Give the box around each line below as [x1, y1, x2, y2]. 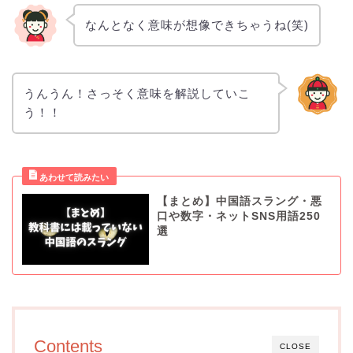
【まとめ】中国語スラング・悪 [156, 195, 322, 207]
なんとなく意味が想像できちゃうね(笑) [84, 18, 309, 32]
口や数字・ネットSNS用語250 [156, 210, 321, 222]
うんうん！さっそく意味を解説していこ [23, 86, 251, 100]
